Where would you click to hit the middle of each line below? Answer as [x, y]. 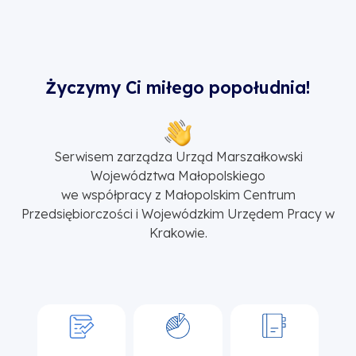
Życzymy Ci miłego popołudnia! [178, 87]
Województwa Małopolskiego [178, 175]
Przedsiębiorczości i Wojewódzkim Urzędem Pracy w [178, 213]
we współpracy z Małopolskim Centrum [178, 194]
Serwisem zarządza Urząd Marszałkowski [178, 156]
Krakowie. [178, 232]
